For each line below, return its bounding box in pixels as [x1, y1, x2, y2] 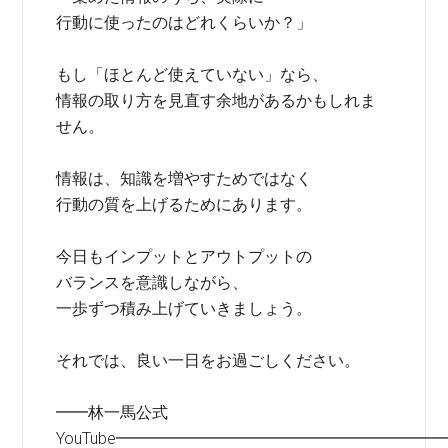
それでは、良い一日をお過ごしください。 [56, 351, 361, 370]
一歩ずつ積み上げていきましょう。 [56, 299, 313, 318]
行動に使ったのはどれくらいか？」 [56, 13, 313, 32]
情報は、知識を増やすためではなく [56, 169, 313, 188]
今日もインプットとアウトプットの [56, 247, 313, 266]
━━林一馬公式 [56, 403, 169, 422]
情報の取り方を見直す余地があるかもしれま [56, 91, 377, 110]
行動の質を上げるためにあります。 [56, 195, 313, 214]
